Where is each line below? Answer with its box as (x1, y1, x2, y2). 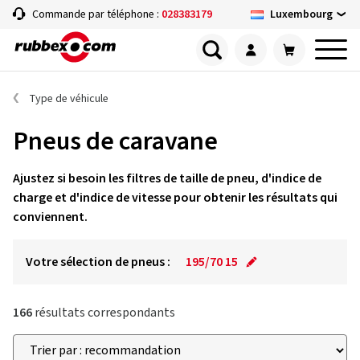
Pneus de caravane (13, 123, 218, 160)
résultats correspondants (32, 304, 175, 321)
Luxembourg (270, 6, 333, 22)
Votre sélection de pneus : (26, 253, 170, 271)
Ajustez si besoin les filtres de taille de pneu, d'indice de (13, 170, 321, 187)
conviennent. (13, 208, 88, 226)
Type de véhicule (30, 91, 108, 107)
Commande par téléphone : (32, 6, 162, 22)
